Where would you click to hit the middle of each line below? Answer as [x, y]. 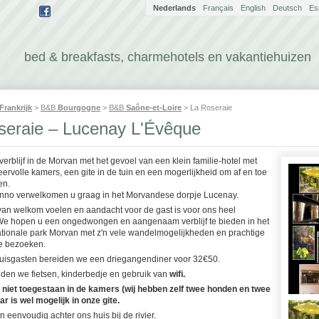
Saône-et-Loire [154, 108]
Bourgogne [79, 108]
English [253, 8]
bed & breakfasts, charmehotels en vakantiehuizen [168, 57]
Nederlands [174, 8]
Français [218, 8]
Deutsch [287, 8]
